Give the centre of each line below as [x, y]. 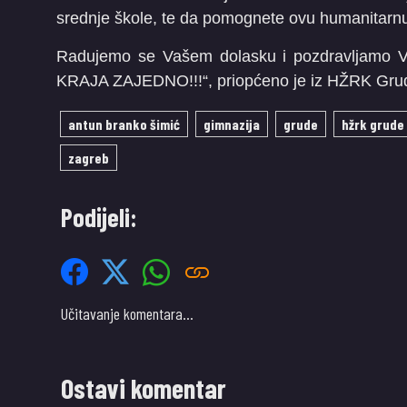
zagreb [89, 158]
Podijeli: [99, 217]
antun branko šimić [124, 124]
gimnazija [232, 124]
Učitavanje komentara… [127, 313]
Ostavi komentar [144, 388]
